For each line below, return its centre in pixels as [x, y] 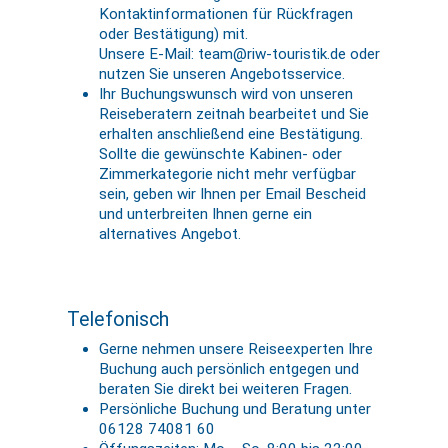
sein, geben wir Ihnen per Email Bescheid [233, 194]
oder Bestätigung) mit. [174, 34]
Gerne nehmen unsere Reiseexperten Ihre [236, 349]
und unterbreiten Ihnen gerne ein [206, 214]
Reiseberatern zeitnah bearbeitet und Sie [234, 114]
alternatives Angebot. [170, 234]
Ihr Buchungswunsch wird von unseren [226, 94]
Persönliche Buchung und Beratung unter [235, 409]
